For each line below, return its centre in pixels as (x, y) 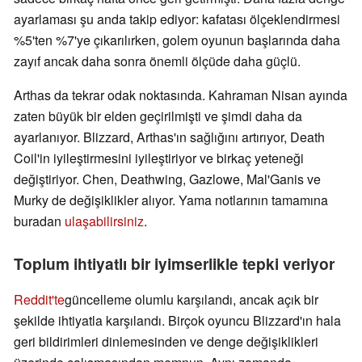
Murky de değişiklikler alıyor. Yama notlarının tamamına (171, 200)
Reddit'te (39, 300)
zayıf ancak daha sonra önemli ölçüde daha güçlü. (157, 61)
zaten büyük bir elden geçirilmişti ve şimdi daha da (158, 116)
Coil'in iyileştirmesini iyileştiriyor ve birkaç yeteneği (159, 158)
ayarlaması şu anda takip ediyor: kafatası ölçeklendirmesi (177, 19)
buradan (39, 221)
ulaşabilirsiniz (104, 221)
